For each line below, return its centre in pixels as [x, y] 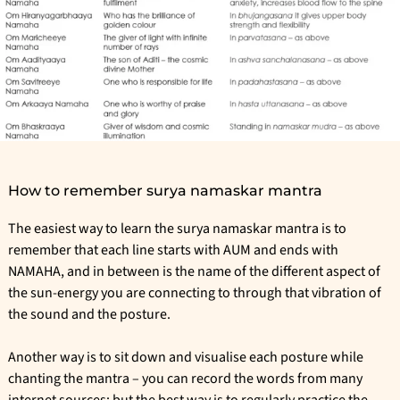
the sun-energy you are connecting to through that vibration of [195, 293]
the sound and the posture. [91, 315]
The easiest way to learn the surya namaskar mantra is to [177, 229]
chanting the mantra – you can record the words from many [185, 379]
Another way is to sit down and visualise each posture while [186, 358]
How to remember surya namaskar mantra [165, 191]
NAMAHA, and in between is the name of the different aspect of [194, 272]
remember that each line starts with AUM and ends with [173, 250]
